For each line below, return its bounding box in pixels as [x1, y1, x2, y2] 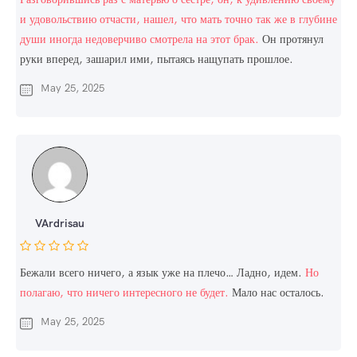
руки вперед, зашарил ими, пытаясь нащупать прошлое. [20, 52, 293, 67]
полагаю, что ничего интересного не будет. [20, 285, 229, 300]
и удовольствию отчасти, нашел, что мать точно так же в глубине [20, 12, 337, 27]
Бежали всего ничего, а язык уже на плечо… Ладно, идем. [20, 265, 305, 280]
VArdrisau [35, 216, 84, 231]
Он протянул [259, 32, 324, 47]
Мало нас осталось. [229, 285, 324, 300]
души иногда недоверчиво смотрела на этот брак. [20, 32, 259, 47]
